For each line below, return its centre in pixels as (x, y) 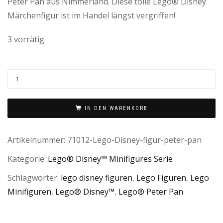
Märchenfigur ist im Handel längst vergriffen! (91, 15)
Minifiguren (29, 191)
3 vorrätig (26, 39)
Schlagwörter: (34, 177)
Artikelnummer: (37, 140)
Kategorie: (28, 159)
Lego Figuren (161, 177)
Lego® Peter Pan (151, 191)
